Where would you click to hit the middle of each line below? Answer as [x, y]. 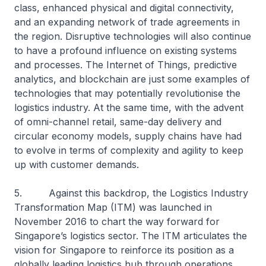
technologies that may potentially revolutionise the [127, 93]
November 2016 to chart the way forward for [117, 221]
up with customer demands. [77, 164]
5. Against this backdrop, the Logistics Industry [131, 193]
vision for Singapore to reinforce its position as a [124, 250]
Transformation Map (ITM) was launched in [113, 207]
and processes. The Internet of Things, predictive [126, 65]
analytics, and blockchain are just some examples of [132, 79]
